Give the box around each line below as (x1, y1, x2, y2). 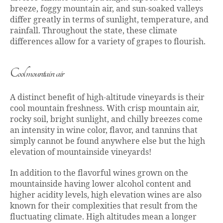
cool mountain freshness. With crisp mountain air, (10, 104, 199, 114)
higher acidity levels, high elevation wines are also (10, 190, 202, 201)
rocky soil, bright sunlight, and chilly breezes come (10, 114, 203, 125)
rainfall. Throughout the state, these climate (10, 26, 177, 36)
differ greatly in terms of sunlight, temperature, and (10, 15, 209, 25)
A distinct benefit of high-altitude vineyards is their (10, 93, 205, 103)
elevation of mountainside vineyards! (10, 147, 153, 158)
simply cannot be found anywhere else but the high (10, 136, 205, 147)
